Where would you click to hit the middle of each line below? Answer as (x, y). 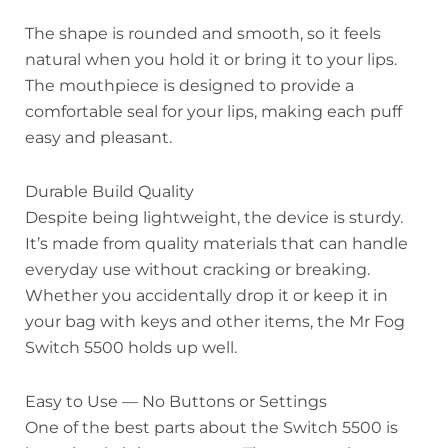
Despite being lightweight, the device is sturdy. (214, 217)
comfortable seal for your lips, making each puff (213, 111)
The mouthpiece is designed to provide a (189, 85)
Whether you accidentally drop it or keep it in (206, 295)
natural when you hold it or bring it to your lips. (211, 59)
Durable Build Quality (109, 191)
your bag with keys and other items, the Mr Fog (215, 321)
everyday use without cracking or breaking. (197, 269)
